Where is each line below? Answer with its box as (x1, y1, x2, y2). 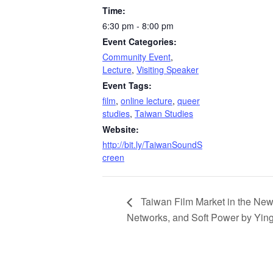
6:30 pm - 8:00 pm (102, 19, 174, 32)
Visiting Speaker (136, 63, 199, 76)
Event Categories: (102, 35, 177, 48)
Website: (102, 122, 139, 135)
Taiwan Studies (135, 107, 193, 119)
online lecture (121, 94, 172, 107)
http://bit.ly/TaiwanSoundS (102, 138, 202, 151)
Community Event (102, 50, 171, 63)
